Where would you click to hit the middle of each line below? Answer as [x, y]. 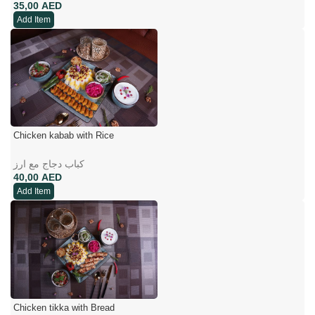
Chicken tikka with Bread [64, 307]
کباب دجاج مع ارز [49, 164]
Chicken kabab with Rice [64, 136]
